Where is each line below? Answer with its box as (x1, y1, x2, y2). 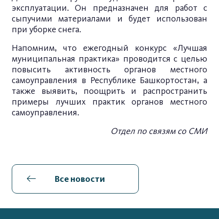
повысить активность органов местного (12, 64, 207, 75)
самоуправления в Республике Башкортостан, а (12, 75, 207, 86)
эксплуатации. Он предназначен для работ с (12, 2, 207, 13)
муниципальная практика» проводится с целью (12, 53, 207, 64)
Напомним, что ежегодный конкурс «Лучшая (12, 43, 207, 53)
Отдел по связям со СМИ (110, 126, 207, 136)
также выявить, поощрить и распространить (12, 86, 207, 96)
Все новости (54, 173, 105, 184)
